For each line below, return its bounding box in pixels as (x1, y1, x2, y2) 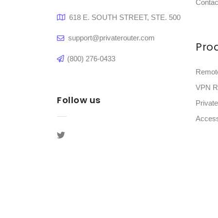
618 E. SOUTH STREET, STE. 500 (69, 13, 181, 22)
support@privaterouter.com (68, 33, 155, 42)
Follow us (57, 93, 101, 106)
